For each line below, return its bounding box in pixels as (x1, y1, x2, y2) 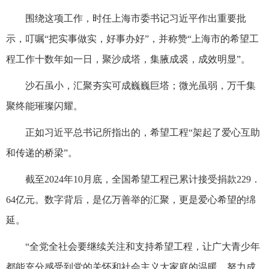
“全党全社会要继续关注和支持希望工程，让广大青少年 (25, 241, 260, 252)
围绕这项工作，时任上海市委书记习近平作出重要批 (25, 13, 246, 23)
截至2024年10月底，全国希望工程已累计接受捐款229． (25, 174, 261, 184)
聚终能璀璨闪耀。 (6, 100, 83, 111)
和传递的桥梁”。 (6, 147, 77, 158)
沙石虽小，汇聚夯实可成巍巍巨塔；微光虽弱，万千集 (25, 80, 256, 91)
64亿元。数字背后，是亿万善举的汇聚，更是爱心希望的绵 (6, 194, 256, 205)
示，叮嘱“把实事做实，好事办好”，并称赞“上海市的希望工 (6, 33, 259, 44)
